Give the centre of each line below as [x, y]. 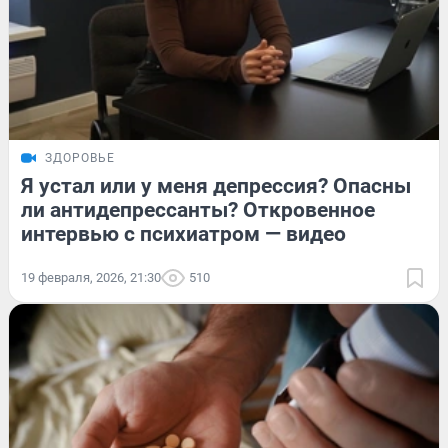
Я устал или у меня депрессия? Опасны [216, 186]
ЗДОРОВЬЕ [80, 158]
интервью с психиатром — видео [183, 234]
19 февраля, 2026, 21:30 [91, 278]
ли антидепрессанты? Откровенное [198, 210]
